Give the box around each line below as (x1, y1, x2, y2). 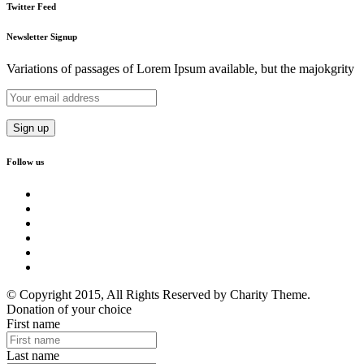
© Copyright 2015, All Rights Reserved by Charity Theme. (6, 287, 310, 301)
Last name (6, 348, 59, 362)
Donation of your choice (6, 301, 132, 316)
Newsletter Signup (6, 31, 77, 41)
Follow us (6, 156, 44, 167)
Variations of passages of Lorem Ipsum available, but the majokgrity (6, 61, 354, 76)
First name (6, 316, 60, 331)
